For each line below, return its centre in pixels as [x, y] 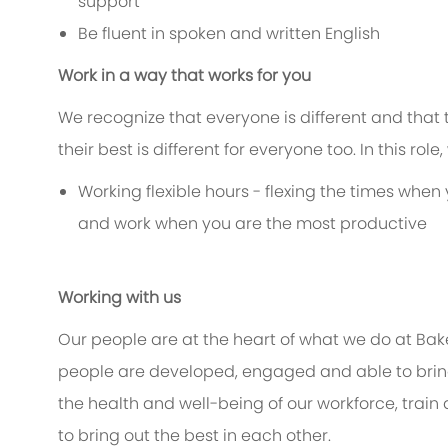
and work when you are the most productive [254, 224]
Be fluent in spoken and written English [229, 34]
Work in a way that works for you [184, 76]
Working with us [119, 298]
